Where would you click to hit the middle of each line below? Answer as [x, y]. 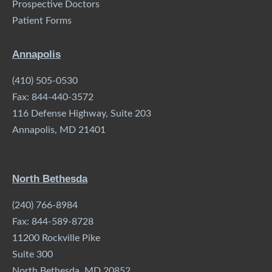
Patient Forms [42, 21]
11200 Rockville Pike [56, 238]
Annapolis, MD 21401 [59, 130]
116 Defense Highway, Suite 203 [82, 114]
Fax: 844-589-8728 [53, 222]
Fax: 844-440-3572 [53, 97]
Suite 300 [32, 255]
